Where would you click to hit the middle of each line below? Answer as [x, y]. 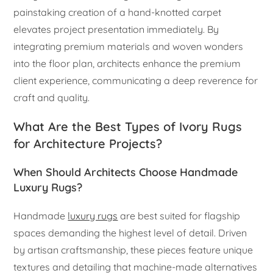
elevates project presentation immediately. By [116, 29]
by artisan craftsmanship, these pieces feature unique [133, 250]
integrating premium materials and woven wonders [129, 46]
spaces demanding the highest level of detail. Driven [130, 232]
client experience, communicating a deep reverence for [136, 80]
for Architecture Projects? [88, 143]
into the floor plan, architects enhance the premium [127, 63]
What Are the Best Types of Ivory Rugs [128, 126]
